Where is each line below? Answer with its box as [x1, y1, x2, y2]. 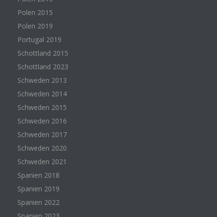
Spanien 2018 [17, 170, 60, 180]
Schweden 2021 [17, 156, 67, 166]
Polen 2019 [17, 21, 53, 31]
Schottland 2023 [17, 62, 68, 71]
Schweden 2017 [17, 129, 67, 139]
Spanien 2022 [17, 197, 60, 207]
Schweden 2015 [17, 102, 67, 112]
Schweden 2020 [17, 143, 67, 153]
